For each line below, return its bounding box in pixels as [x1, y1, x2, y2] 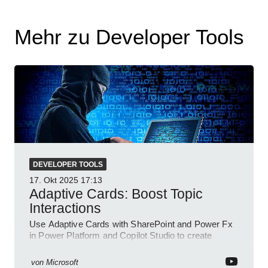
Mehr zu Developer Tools [14, 25, 244, 48]
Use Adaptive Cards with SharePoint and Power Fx [29, 218, 233, 229]
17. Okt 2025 [29, 175, 78, 185]
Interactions [29, 200, 101, 216]
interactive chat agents [29, 241, 120, 252]
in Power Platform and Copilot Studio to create [29, 230, 212, 240]
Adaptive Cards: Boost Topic [29, 185, 203, 202]
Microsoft [46, 257, 78, 267]
